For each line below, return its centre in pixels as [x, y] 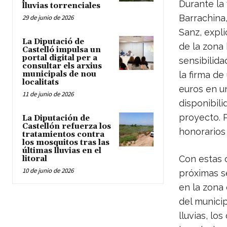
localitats [41, 82]
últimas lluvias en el [62, 150]
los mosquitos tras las [66, 142]
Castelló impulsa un [62, 50]
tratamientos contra [63, 134]
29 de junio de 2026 [48, 17]
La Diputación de [56, 118]
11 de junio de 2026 [48, 94]
